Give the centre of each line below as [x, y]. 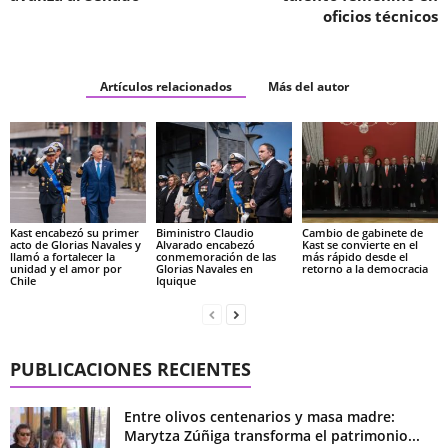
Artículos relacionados [165, 86]
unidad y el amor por [66, 269]
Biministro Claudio [204, 233]
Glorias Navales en [204, 269]
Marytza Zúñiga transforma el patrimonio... [272, 436]
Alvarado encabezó [205, 245]
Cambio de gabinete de [362, 233]
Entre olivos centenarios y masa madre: [259, 417]
